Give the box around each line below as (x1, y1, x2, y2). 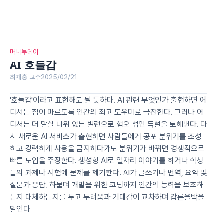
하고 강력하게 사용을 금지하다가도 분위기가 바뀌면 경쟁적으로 (10, 144, 204, 153)
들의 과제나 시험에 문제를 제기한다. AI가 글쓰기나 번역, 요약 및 (10, 168, 207, 177)
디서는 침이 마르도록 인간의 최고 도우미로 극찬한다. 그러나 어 (10, 108, 203, 117)
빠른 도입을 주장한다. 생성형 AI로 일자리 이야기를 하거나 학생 (10, 156, 203, 165)
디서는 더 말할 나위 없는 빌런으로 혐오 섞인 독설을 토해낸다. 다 (10, 120, 207, 129)
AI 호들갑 (10, 57, 56, 72)
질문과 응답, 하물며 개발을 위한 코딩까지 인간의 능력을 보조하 (10, 180, 203, 189)
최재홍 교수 (10, 73, 41, 81)
